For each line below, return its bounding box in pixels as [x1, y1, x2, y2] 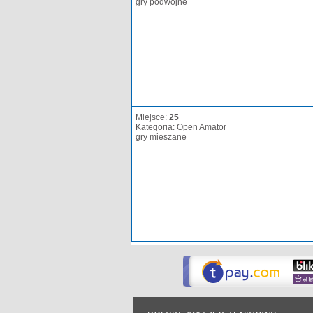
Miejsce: [136, 112, 169, 122]
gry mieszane [136, 132, 187, 142]
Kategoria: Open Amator [136, 122, 226, 132]
